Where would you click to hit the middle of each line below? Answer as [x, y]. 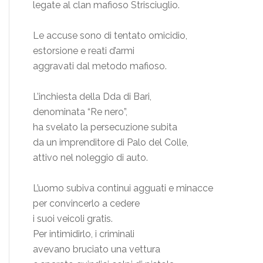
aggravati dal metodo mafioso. [100, 66]
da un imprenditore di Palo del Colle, [111, 142]
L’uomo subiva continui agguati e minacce [123, 188]
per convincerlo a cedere [86, 203]
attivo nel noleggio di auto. [90, 157]
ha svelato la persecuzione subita [105, 127]
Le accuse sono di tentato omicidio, [110, 35]
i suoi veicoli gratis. [73, 218]
